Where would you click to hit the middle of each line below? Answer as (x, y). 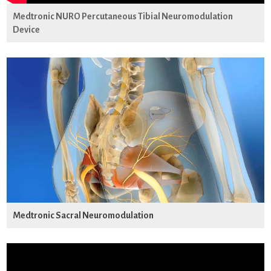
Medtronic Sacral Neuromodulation (83, 215)
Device (27, 30)
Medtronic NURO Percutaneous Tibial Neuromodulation (123, 17)
